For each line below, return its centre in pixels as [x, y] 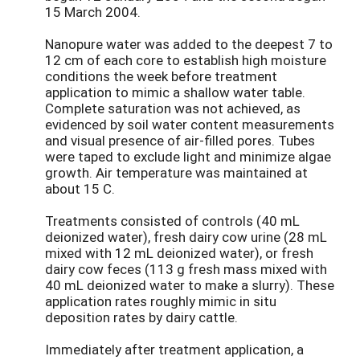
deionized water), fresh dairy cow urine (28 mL [186, 237]
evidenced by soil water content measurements [190, 125]
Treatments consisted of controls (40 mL [172, 221]
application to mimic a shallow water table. [175, 92]
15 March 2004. [93, 12]
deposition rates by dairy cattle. [141, 317]
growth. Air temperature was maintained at [176, 173]
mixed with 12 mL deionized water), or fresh [179, 253]
